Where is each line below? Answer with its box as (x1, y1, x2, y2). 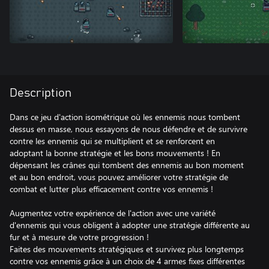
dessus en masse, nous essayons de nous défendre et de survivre (10, 123, 247, 134)
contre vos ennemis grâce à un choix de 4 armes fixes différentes (10, 255, 245, 267)
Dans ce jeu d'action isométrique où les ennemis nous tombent (10, 111, 240, 122)
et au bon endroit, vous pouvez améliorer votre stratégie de (10, 171, 228, 183)
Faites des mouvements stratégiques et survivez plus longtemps (10, 243, 244, 255)
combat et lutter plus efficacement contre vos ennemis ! (10, 183, 213, 195)
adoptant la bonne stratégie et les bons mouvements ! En (10, 147, 220, 159)
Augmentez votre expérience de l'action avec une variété (10, 207, 216, 219)
